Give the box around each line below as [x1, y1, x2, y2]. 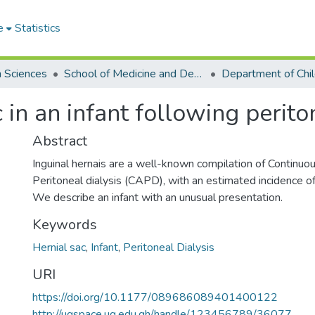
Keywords [32, 215, 97, 234]
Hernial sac [32, 240, 86, 255]
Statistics [15, 20, 60, 36]
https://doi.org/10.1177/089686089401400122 [32, 290, 278, 305]
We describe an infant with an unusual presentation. [32, 190, 283, 205]
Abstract [32, 131, 87, 150]
